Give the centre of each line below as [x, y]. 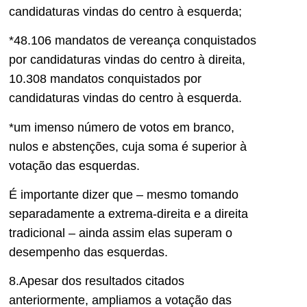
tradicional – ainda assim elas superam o [121, 233]
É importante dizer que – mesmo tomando [124, 195]
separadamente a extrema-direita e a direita [128, 214]
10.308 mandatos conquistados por [105, 79]
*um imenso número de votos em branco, [122, 127]
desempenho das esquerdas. [90, 253]
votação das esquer [63, 165]
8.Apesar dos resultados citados [97, 281]
